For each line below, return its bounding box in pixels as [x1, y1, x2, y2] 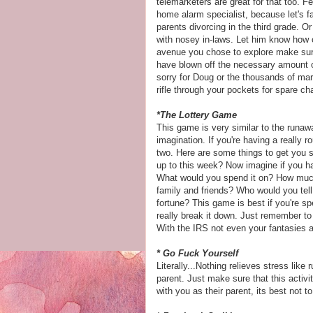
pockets [227, 85, 259, 95]
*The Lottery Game [156, 110, 237, 120]
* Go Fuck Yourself [156, 248, 238, 259]
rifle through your [156, 85, 227, 95]
